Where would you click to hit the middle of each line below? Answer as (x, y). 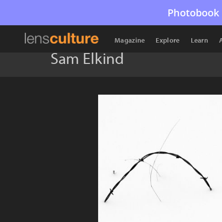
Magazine (130, 40)
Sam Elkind (87, 58)
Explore (168, 40)
